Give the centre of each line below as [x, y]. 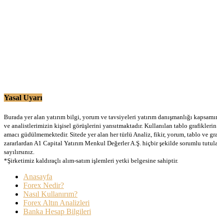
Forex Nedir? [44, 186]
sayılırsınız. [19, 152]
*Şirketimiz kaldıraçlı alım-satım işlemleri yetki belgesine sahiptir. [91, 161]
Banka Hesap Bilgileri [57, 212]
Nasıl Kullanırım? [50, 194]
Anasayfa [38, 177]
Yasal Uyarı [23, 98]
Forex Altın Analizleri [56, 203]
